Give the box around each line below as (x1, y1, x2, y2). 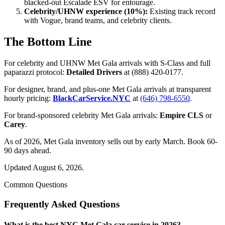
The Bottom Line (4, 35, 92, 49)
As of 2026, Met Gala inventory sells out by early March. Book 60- (4, 137, 217, 146)
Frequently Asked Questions (4, 198, 120, 209)
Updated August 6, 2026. (4, 163, 84, 172)
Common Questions (4, 180, 67, 189)
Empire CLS (160, 110, 203, 120)
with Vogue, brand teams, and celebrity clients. (24, 16, 172, 25)
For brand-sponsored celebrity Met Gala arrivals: (4, 110, 160, 120)
